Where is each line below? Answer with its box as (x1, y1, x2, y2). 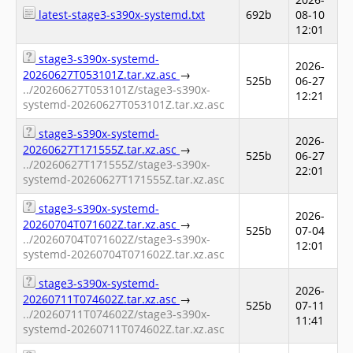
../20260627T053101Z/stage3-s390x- (23, 82, 210, 97)
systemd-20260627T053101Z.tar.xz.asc (23, 97, 225, 112)
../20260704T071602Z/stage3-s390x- (23, 232, 210, 247)
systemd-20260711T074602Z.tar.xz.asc (23, 321, 225, 336)
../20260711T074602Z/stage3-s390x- (23, 307, 210, 321)
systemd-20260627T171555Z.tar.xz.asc (23, 172, 225, 187)
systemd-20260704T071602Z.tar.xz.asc (23, 247, 225, 262)
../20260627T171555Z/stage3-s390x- (23, 157, 210, 172)
